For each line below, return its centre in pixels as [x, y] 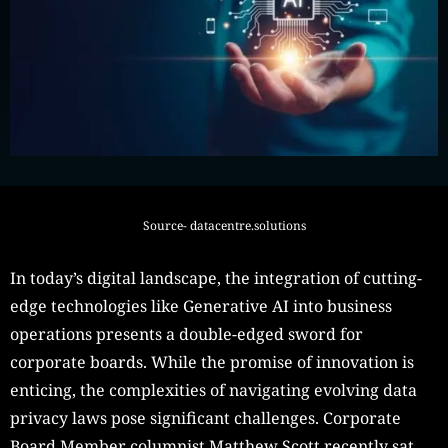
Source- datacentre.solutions [224, 226]
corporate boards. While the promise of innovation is [212, 362]
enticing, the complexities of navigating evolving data [213, 390]
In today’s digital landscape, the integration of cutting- [216, 278]
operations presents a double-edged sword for [186, 334]
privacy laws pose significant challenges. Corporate [205, 418]
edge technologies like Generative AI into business [201, 306]
